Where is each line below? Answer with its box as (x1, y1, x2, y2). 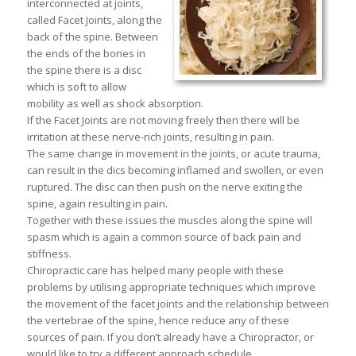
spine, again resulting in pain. (26, 196, 168, 211)
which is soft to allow (26, 79, 126, 94)
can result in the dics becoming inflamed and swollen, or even (26, 163, 323, 177)
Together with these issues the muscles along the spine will (26, 213, 312, 227)
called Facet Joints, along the (26, 13, 162, 27)
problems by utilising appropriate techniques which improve (26, 280, 315, 294)
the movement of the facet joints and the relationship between (26, 296, 329, 311)
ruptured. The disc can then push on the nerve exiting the (26, 180, 303, 194)
